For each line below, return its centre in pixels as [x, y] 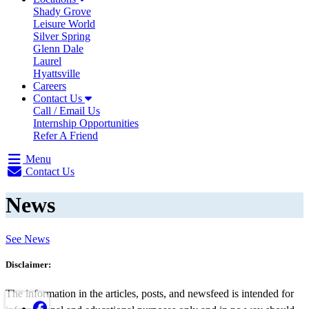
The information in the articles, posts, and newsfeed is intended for [150, 294]
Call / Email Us [67, 111]
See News [28, 239]
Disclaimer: [28, 264]
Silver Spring [62, 36]
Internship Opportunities [86, 123]
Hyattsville [57, 73]
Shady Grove [62, 11]
